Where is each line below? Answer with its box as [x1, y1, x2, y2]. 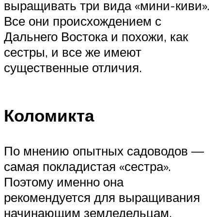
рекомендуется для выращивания [4, 189, 200, 205]
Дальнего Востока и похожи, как [4, 28, 188, 44]
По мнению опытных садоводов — [4, 142, 204, 158]
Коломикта [4, 104, 94, 126]
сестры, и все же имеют [4, 44, 141, 60]
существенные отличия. [4, 59, 142, 75]
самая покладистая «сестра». [4, 158, 171, 174]
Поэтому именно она [4, 173, 124, 189]
